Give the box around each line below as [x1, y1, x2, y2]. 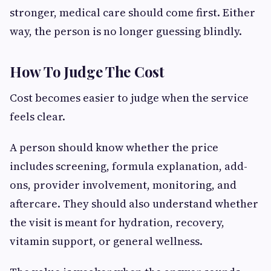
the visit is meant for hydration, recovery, [10, 214, 224, 230]
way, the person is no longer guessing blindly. [10, 23, 242, 39]
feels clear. [10, 108, 65, 124]
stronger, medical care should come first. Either [10, 4, 255, 20]
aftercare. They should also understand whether [10, 195, 258, 211]
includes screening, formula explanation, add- [10, 158, 247, 174]
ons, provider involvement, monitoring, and [10, 177, 237, 192]
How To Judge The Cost [10, 61, 165, 81]
